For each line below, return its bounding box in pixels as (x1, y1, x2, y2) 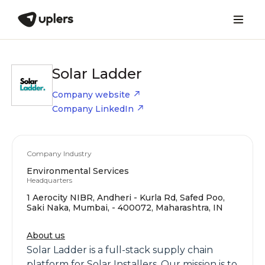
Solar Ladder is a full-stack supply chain (27, 244, 213, 256)
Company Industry (27, 149, 92, 158)
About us (27, 230, 65, 241)
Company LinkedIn (52, 104, 134, 114)
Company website (52, 89, 130, 100)
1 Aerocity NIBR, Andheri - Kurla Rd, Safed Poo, (27, 192, 225, 203)
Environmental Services (27, 166, 129, 176)
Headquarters (27, 176, 72, 185)
